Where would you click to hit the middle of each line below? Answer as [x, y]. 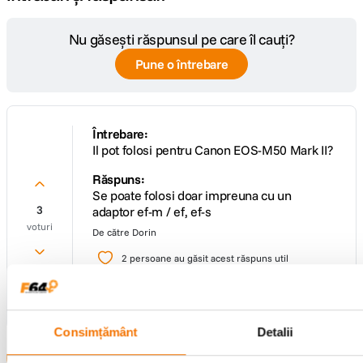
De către [111, 232]
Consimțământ [96, 331]
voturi [40, 226]
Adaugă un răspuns [171, 296]
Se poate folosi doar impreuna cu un [192, 195]
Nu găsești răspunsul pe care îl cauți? [181, 39]
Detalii [275, 331]
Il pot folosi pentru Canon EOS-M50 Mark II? [213, 150]
